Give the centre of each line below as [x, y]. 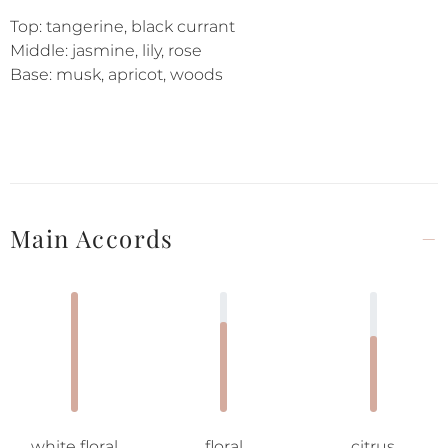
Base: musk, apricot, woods [116, 74]
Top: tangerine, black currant [122, 26]
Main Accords [92, 238]
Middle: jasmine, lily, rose [106, 50]
